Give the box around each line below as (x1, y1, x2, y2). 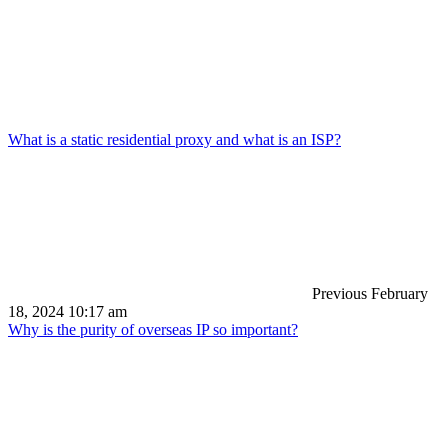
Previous (308, 285, 367, 303)
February (371, 285, 428, 303)
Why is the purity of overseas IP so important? (8, 321, 298, 339)
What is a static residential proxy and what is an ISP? (8, 131, 341, 149)
